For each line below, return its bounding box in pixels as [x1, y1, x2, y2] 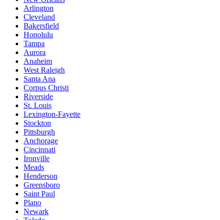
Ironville [24, 154, 50, 163]
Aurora [24, 48, 46, 57]
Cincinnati [24, 145, 55, 154]
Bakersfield [24, 22, 59, 30]
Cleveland [24, 13, 55, 22]
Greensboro [24, 181, 60, 190]
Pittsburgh [24, 128, 55, 137]
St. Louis [24, 101, 52, 110]
